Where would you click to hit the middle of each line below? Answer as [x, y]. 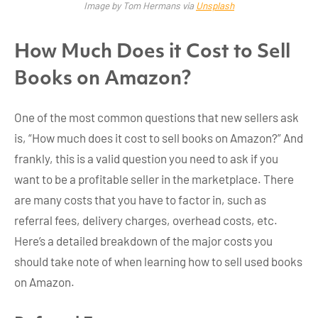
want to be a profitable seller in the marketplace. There [154, 179]
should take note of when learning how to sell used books [158, 262]
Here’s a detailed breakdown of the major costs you [143, 241]
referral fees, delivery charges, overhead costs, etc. [146, 220]
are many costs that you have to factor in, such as [140, 200]
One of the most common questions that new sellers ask [157, 117]
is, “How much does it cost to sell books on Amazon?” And [159, 138]
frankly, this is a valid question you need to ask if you [146, 159]
